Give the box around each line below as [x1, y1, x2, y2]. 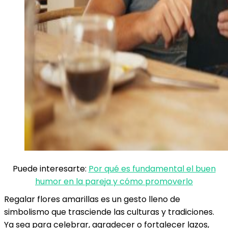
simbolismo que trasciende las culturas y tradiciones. [4, 206, 214, 218]
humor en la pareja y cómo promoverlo [35, 176, 193, 187]
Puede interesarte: [12, 163, 89, 175]
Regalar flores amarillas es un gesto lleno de [4, 193, 180, 205]
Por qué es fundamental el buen [88, 163, 216, 175]
